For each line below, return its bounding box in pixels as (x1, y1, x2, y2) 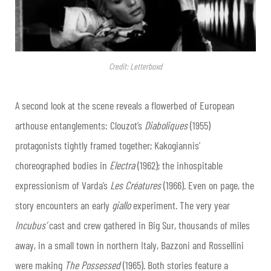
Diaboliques (145, 119, 188, 132)
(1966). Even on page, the (161, 178, 254, 192)
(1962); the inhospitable (135, 158, 223, 172)
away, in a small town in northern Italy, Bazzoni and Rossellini (15, 238, 244, 252)
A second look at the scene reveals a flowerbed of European (15, 99, 235, 113)
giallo (112, 198, 131, 212)
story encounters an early (15, 198, 112, 212)
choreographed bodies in (15, 158, 109, 172)
